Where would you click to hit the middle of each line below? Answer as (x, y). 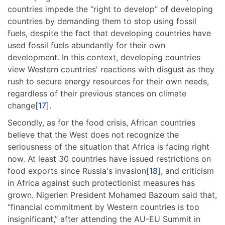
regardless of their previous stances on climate (97, 94)
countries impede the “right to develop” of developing (110, 9)
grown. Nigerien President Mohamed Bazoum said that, (112, 195)
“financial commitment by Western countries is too (103, 207)
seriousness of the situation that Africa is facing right (108, 147)
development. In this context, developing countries (104, 58)
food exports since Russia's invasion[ (78, 171)
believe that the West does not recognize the (93, 135)
